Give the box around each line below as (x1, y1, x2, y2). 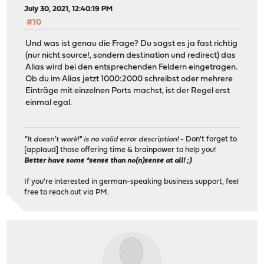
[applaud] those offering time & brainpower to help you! (24, 146, 216, 154)
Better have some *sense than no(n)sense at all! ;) (24, 157, 192, 165)
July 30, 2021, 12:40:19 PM (24, 5, 113, 13)
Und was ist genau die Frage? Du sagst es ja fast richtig (25, 39, 238, 48)
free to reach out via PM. (24, 189, 110, 197)
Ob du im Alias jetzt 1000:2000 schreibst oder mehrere (25, 74, 233, 84)
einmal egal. (25, 98, 72, 107)
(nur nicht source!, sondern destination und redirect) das (25, 51, 236, 60)
